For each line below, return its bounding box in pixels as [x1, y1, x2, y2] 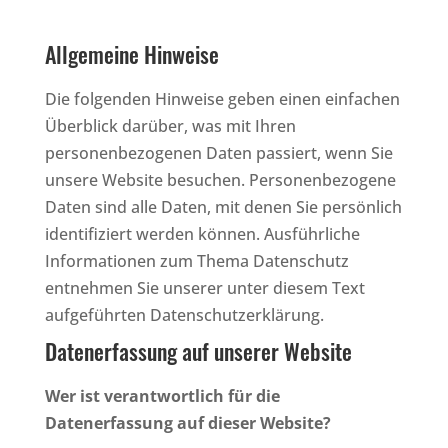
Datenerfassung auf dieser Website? [44, 411, 331, 434]
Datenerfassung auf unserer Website [44, 334, 352, 367]
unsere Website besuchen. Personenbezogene [44, 168, 396, 191]
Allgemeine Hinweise [44, 37, 219, 70]
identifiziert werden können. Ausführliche [44, 222, 360, 245]
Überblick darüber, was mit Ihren [44, 114, 296, 137]
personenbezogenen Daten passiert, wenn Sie [44, 141, 393, 164]
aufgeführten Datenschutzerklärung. [44, 303, 324, 326]
